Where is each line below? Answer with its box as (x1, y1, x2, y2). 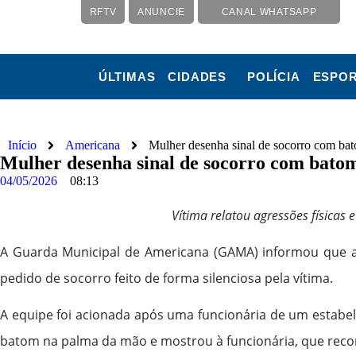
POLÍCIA (246, 70, 300, 83)
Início (8, 138, 37, 153)
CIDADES (168, 70, 226, 83)
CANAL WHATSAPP (221, 6, 317, 17)
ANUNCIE (137, 6, 185, 17)
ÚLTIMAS (98, 70, 156, 83)
